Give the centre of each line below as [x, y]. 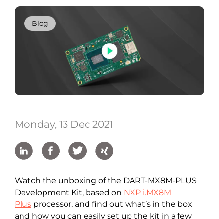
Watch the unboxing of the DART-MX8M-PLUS [106, 181]
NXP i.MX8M [147, 192]
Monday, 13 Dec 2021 [64, 124]
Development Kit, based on [69, 192]
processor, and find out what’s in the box [112, 204]
